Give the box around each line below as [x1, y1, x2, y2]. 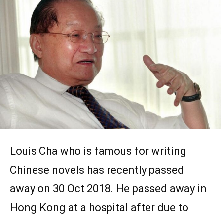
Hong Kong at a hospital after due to [10, 201, 188, 214]
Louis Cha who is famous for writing [10, 145, 186, 157]
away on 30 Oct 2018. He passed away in [10, 182, 207, 195]
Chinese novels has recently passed [10, 163, 184, 176]
